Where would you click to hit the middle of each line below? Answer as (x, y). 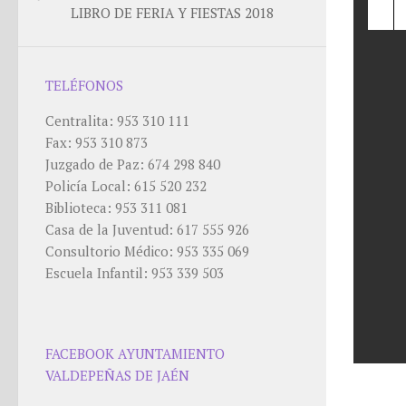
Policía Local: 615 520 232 (126, 186)
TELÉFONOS (84, 85)
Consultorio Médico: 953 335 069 (147, 251)
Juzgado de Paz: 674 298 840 (133, 164)
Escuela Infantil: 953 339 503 (135, 273)
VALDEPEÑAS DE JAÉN (117, 375)
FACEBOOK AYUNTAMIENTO (135, 353)
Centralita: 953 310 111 (117, 121)
